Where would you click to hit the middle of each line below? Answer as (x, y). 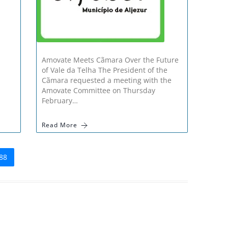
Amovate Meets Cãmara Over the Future (110, 60)
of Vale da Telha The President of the (105, 70)
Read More (60, 125)
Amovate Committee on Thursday (99, 91)
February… (60, 101)
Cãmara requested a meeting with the (107, 80)
